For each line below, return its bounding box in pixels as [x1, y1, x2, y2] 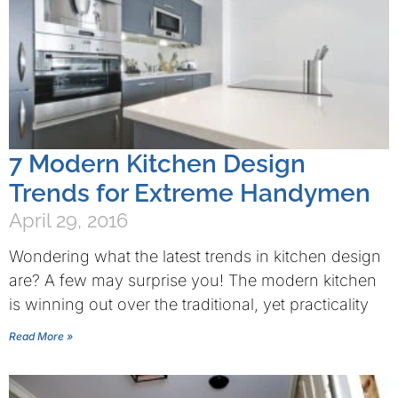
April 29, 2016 [9, 209, 128, 232]
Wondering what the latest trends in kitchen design [9, 247, 381, 266]
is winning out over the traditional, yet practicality [9, 295, 369, 314]
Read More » [9, 330, 73, 343]
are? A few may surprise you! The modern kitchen [9, 271, 377, 290]
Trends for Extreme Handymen [9, 179, 370, 208]
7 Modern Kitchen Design [9, 149, 306, 179]
